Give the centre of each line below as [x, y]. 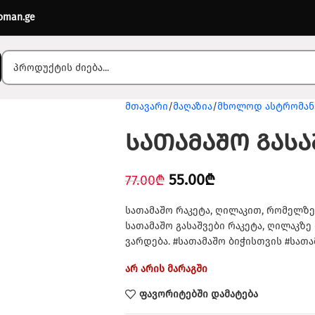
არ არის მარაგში [166, 269]
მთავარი [146, 107]
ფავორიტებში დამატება [198, 294]
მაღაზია [192, 107]
